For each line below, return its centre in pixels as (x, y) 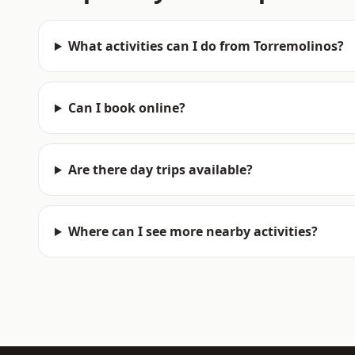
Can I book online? (126, 108)
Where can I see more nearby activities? (193, 231)
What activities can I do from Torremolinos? (206, 46)
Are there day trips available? (160, 170)
